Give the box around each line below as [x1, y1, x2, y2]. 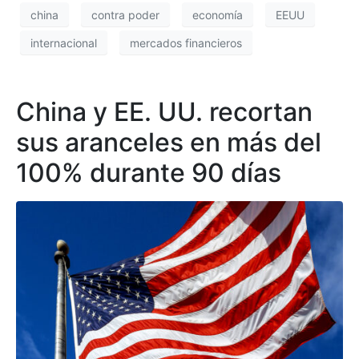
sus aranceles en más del [16, 127, 321, 159]
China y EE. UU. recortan [16, 96, 313, 128]
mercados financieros [130, 35, 242, 50]
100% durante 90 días [16, 157, 281, 189]
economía [192, 7, 243, 22]
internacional [30, 35, 97, 50]
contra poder [91, 7, 159, 22]
